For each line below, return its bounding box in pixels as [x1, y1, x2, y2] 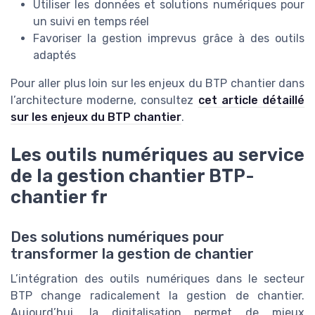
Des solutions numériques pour [11, 228, 224, 245]
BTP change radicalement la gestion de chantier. [11, 288, 304, 302]
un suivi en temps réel [33, 15, 149, 29]
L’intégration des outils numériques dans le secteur [11, 271, 304, 285]
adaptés [33, 49, 76, 63]
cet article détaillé [198, 94, 305, 108]
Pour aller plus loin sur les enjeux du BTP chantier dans [11, 77, 304, 91]
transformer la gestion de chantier [11, 245, 254, 262]
